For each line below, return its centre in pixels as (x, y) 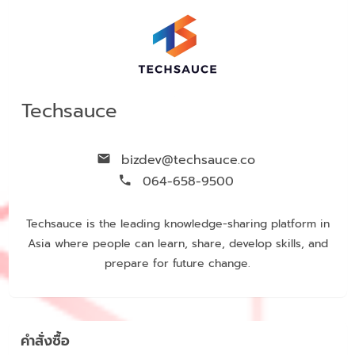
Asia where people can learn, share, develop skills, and (177, 243)
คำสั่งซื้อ (45, 340)
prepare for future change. (177, 263)
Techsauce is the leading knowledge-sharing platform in (177, 223)
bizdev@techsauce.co (186, 160)
